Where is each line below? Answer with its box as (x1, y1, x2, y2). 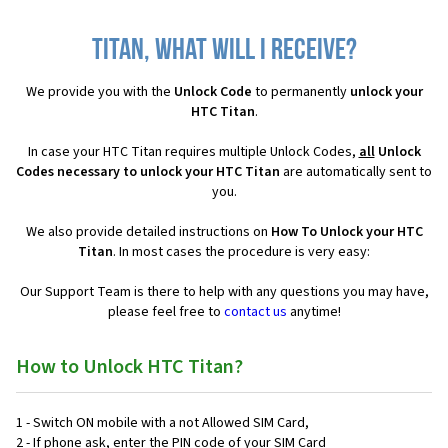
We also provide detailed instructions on (25, 222, 271, 243)
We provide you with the (25, 82, 174, 103)
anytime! (286, 302, 341, 323)
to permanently (251, 82, 350, 103)
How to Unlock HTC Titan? (16, 353, 243, 382)
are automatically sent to (280, 162, 432, 183)
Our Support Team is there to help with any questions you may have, (19, 282, 429, 303)
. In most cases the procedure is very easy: (113, 242, 370, 263)
